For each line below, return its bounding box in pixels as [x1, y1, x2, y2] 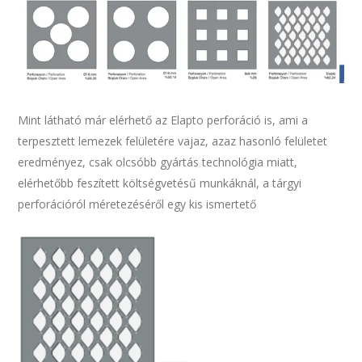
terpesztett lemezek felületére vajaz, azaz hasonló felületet [18, 133, 328, 149]
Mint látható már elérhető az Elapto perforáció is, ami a [18, 112, 309, 128]
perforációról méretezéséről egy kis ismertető [18, 196, 257, 213]
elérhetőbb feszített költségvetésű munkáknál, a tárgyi [18, 175, 302, 192]
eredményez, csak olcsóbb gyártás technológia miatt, [18, 154, 298, 170]
